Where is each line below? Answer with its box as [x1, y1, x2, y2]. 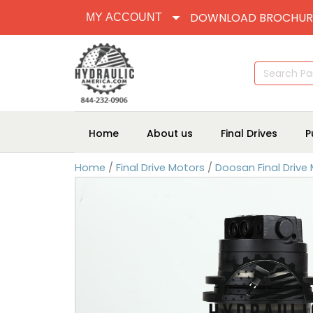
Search [254, 60, 284, 73]
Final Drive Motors [116, 161, 205, 175]
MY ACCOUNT [86, 11, 162, 23]
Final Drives [221, 126, 277, 140]
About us [147, 126, 193, 140]
